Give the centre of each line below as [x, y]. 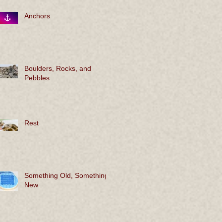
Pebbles [37, 78]
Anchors [37, 16]
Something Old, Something [66, 176]
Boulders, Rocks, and [58, 69]
